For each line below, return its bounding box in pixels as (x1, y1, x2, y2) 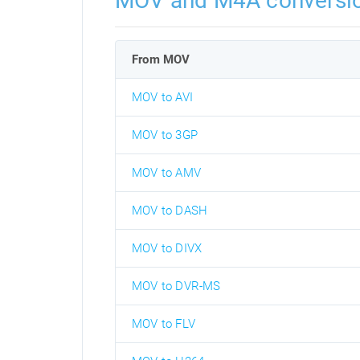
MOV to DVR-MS (132, 278, 221, 293)
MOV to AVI (132, 89, 193, 104)
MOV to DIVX (132, 240, 202, 256)
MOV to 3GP (132, 127, 198, 142)
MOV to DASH (132, 202, 208, 218)
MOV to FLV (132, 316, 195, 331)
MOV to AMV (132, 165, 201, 180)
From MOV (132, 51, 190, 67)
